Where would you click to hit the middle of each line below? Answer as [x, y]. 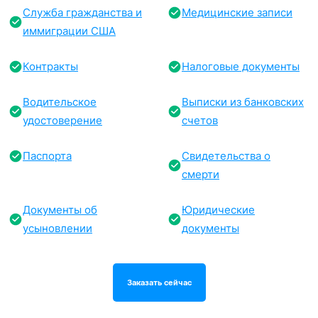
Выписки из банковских [243, 102]
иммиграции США [69, 31]
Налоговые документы [241, 66]
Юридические [218, 209]
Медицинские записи [237, 12]
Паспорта [47, 155]
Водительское [60, 102]
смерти [201, 174]
